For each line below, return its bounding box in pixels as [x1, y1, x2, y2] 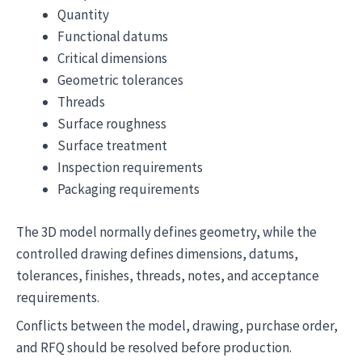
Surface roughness [57, 115, 166, 133]
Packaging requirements [57, 180, 200, 198]
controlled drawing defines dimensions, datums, [16, 244, 298, 263]
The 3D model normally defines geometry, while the [16, 222, 317, 241]
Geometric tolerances [57, 71, 183, 89]
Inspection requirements [57, 158, 203, 176]
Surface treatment [57, 137, 167, 154]
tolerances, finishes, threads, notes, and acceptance [16, 266, 319, 284]
